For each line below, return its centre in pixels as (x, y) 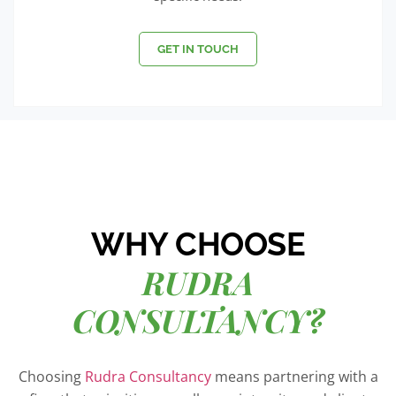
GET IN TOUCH (198, 49)
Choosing (51, 376)
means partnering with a (294, 376)
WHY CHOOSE (198, 244)
